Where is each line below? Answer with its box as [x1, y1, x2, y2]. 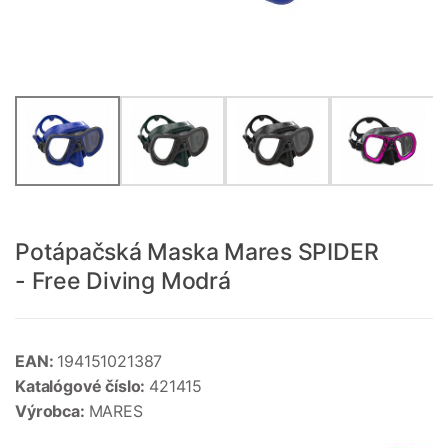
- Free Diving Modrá [15, 267, 231, 296]
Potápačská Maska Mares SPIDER [15, 238, 379, 267]
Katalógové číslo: [15, 376, 150, 397]
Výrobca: [15, 401, 89, 422]
